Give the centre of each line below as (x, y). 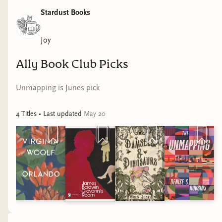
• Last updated (60, 113)
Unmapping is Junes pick (58, 87)
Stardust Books (65, 12)
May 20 (95, 113)
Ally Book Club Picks (72, 65)
